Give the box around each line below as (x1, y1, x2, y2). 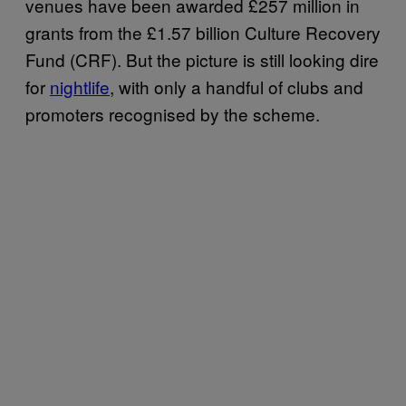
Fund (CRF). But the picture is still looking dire (25, 46, 379, 72)
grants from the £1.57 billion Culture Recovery (25, 19, 381, 44)
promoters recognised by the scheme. (25, 101, 320, 126)
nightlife (50, 73, 110, 99)
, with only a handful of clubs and (110, 73, 363, 99)
